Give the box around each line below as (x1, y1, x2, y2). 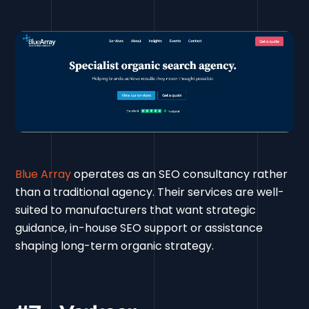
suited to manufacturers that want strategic (15, 202, 257, 219)
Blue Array (15, 166, 72, 183)
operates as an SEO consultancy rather (71, 166, 288, 183)
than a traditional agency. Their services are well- (15, 184, 285, 201)
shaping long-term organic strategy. (15, 238, 215, 255)
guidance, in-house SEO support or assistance (15, 220, 263, 237)
